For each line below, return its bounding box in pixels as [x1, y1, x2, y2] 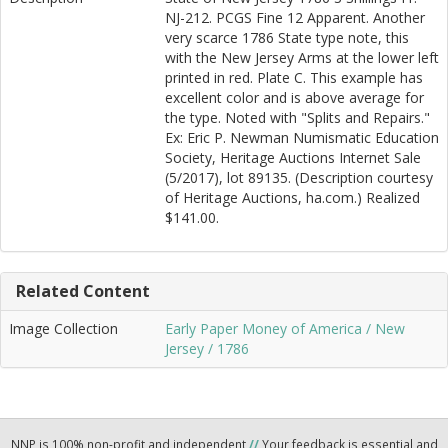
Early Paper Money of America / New [165, 319, 405, 339]
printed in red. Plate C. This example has [165, 68, 423, 88]
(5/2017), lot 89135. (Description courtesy [165, 168, 433, 188]
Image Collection [9, 319, 118, 339]
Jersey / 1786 [165, 339, 249, 359]
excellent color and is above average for [165, 88, 424, 108]
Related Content [16, 280, 150, 303]
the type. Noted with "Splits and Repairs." [165, 108, 430, 128]
